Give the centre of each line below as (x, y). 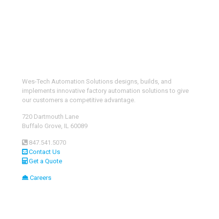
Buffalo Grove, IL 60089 (55, 126)
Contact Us (44, 152)
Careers (40, 177)
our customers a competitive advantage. (79, 100)
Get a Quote (45, 161)
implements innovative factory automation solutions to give (105, 90)
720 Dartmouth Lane (50, 116)
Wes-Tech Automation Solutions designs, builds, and (97, 81)
